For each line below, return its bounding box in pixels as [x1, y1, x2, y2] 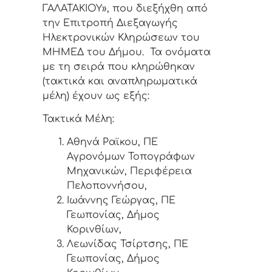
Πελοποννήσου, [67, 180, 147, 192]
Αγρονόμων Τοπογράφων [67, 151, 195, 163]
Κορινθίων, [67, 224, 121, 236]
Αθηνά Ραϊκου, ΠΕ [67, 137, 158, 148]
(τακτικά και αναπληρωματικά [42, 75, 197, 87]
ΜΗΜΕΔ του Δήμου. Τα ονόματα [42, 46, 211, 58]
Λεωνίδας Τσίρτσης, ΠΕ [67, 239, 188, 250]
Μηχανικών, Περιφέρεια [67, 166, 192, 177]
